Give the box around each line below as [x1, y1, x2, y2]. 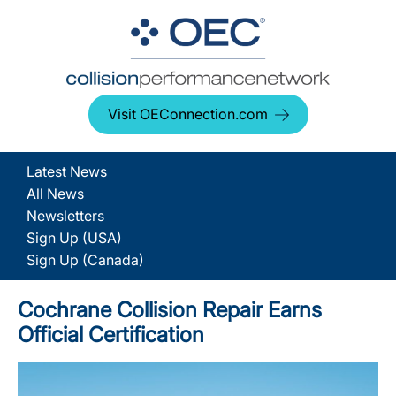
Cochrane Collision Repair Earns [18, 297, 322, 323]
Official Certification [18, 322, 204, 347]
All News [27, 185, 84, 202]
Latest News [27, 163, 107, 180]
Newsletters [27, 207, 104, 225]
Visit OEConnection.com [107, 105, 268, 123]
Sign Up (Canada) [27, 251, 144, 269]
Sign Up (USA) [27, 229, 122, 247]
